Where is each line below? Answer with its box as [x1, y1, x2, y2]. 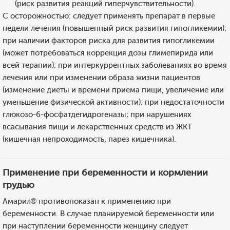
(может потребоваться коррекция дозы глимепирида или [3, 48, 213, 57]
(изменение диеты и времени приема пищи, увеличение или [3, 85, 224, 94]
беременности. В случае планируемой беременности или [3, 209, 214, 218]
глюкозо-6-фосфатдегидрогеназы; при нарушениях [3, 110, 191, 119]
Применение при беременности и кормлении [3, 167, 208, 178]
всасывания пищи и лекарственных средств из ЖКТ [3, 122, 192, 131]
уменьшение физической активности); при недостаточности [3, 98, 224, 107]
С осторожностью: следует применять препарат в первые [3, 11, 215, 21]
